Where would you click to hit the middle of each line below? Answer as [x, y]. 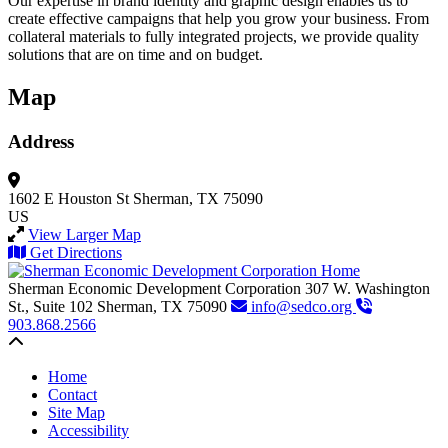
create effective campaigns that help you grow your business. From [218, 19]
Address [41, 142]
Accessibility [88, 430]
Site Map [76, 412]
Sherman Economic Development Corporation [154, 288]
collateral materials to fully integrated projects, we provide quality [213, 37]
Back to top [59, 341]
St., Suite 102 [52, 306]
